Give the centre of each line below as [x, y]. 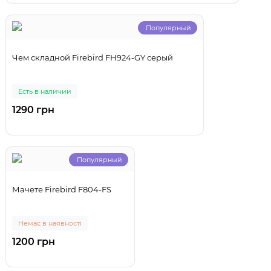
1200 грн [34, 242]
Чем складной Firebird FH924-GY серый [93, 58]
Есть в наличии [45, 92]
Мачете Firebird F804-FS [62, 190]
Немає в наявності [50, 224]
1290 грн [33, 110]
